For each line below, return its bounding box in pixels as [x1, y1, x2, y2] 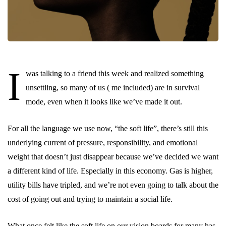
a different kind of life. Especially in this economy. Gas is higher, [8, 166, 213, 175]
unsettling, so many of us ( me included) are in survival [26, 83, 200, 92]
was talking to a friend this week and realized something [26, 69, 204, 78]
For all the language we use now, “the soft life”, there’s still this [8, 124, 208, 133]
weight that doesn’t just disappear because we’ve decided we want [8, 152, 218, 161]
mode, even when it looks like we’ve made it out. [26, 97, 182, 106]
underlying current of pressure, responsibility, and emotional [8, 138, 198, 147]
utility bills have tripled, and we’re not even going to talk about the [8, 180, 218, 189]
